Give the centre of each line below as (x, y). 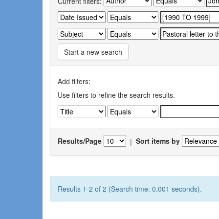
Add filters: (74, 81)
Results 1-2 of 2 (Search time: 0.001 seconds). (130, 188)
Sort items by (158, 141)
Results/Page (80, 141)
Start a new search (93, 52)
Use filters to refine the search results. (116, 95)
